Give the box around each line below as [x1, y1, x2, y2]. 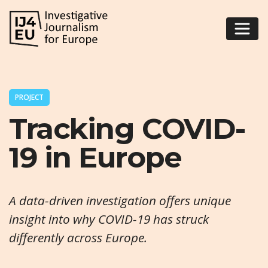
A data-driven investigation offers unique [9, 191, 231, 209]
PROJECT [15, 92, 44, 102]
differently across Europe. [9, 229, 147, 246]
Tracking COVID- [9, 111, 245, 147]
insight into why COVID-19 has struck [9, 210, 209, 227]
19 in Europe [9, 140, 182, 175]
